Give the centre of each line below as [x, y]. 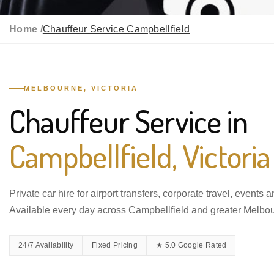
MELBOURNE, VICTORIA [81, 88]
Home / [26, 29]
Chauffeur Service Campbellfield [116, 29]
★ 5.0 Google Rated [191, 245]
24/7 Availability [46, 245]
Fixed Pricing [115, 245]
